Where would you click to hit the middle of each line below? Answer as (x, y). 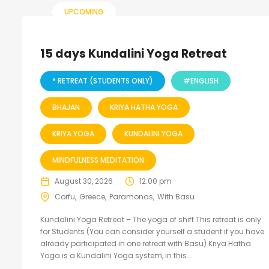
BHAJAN (66, 107)
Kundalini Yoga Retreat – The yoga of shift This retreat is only (151, 219)
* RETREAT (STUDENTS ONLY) (103, 81)
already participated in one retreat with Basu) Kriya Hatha (146, 243)
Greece (92, 197)
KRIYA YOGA (73, 134)
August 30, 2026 (84, 181)
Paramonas (131, 197)
